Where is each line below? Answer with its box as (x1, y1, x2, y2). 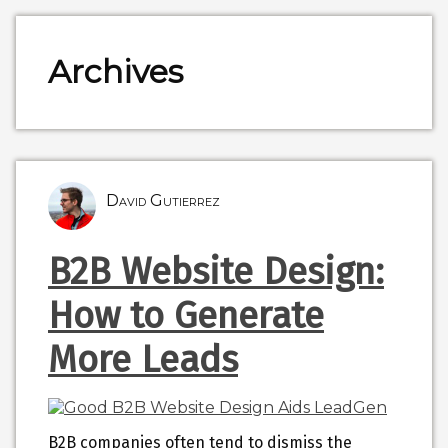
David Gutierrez (106, 190, 220, 210)
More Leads (48, 337, 238, 382)
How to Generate (48, 293, 324, 338)
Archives (48, 52, 183, 92)
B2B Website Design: (48, 249, 384, 294)
